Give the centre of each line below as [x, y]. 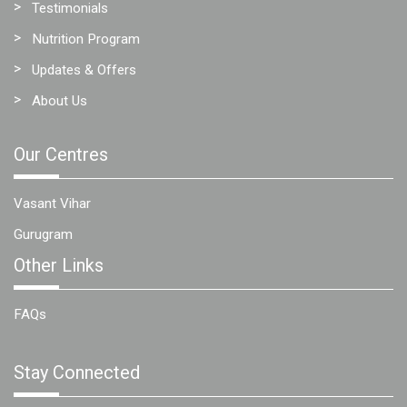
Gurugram [43, 234]
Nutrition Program [86, 39]
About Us [60, 100]
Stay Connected [77, 372]
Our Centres [61, 154]
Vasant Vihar [52, 203]
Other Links [59, 265]
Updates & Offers [84, 69]
